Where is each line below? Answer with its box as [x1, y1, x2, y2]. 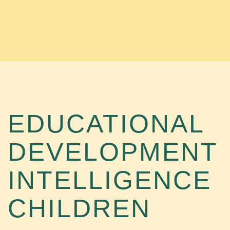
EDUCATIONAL [8, 109, 204, 138]
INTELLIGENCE [8, 166, 212, 195]
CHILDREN [8, 194, 151, 223]
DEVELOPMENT [8, 138, 218, 166]
